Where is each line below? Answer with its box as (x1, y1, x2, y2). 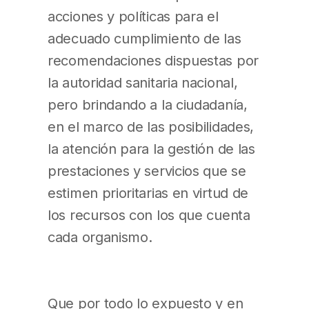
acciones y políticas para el (48, 7, 219, 25)
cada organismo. (48, 228, 152, 246)
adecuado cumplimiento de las (48, 29, 241, 47)
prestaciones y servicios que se (48, 161, 246, 179)
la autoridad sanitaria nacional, (48, 73, 238, 91)
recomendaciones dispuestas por (48, 51, 259, 69)
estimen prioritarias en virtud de (48, 183, 249, 201)
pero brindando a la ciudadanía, (48, 95, 248, 113)
